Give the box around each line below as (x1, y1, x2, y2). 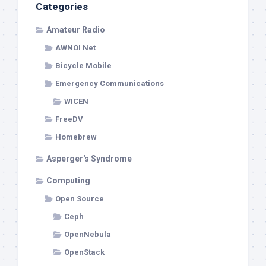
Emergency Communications (55, 78, 164, 88)
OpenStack (64, 247, 104, 256)
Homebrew (55, 132, 97, 141)
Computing (46, 175, 90, 185)
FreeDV (55, 114, 83, 123)
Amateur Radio (46, 24, 105, 34)
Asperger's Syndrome (46, 153, 132, 163)
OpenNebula (64, 229, 111, 239)
